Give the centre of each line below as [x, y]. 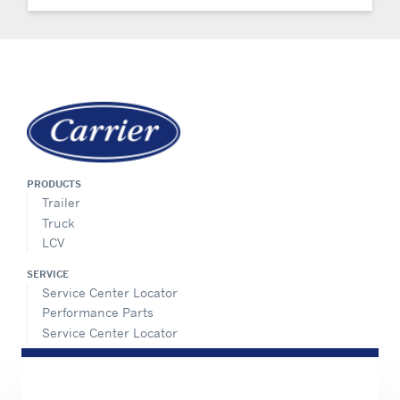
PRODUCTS [54, 184]
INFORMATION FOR [74, 364]
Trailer [61, 203]
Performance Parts [98, 312]
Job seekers [77, 382]
